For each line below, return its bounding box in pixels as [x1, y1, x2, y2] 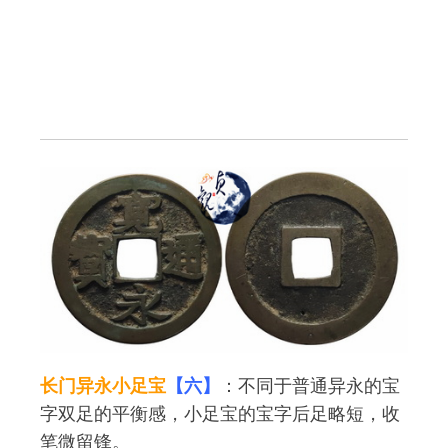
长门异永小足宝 [40, 373, 166, 398]
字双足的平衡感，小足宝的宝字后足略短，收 [40, 401, 400, 426]
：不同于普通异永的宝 [220, 373, 400, 398]
